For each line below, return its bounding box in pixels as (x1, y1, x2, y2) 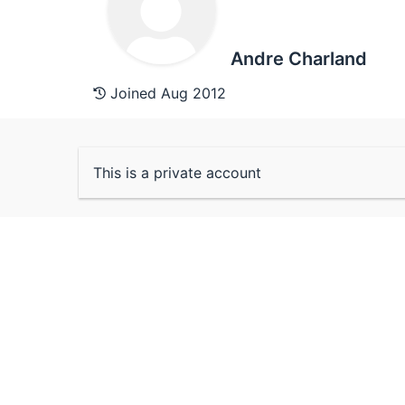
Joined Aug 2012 (106, 83, 226, 102)
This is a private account (93, 163, 261, 182)
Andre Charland (231, 47, 367, 70)
